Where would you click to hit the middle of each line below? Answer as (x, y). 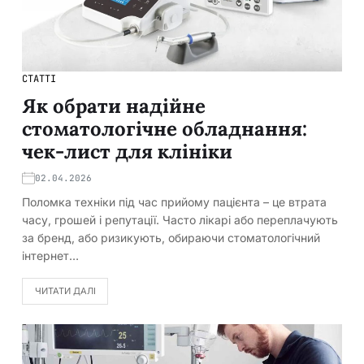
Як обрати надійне (114, 106)
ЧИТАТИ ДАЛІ (65, 291)
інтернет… (50, 255)
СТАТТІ (39, 78)
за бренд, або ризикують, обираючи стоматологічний (171, 237)
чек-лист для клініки (127, 151)
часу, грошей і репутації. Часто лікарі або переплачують (180, 219)
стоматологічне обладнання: (165, 128)
